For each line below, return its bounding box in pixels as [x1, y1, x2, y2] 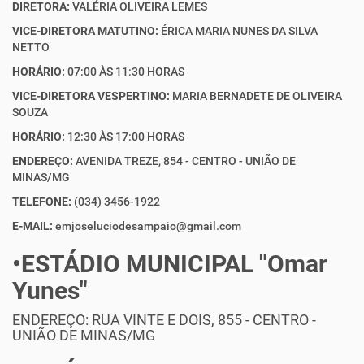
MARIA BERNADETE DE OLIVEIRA [170, 89, 342, 102]
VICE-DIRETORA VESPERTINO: [12, 89, 170, 102]
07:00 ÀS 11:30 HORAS [67, 65, 184, 78]
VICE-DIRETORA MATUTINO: [12, 24, 158, 37]
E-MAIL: [12, 219, 53, 232]
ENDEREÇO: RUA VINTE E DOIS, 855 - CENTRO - [12, 311, 316, 328]
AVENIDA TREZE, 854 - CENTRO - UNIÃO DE [73, 154, 296, 167]
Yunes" [12, 276, 88, 305]
